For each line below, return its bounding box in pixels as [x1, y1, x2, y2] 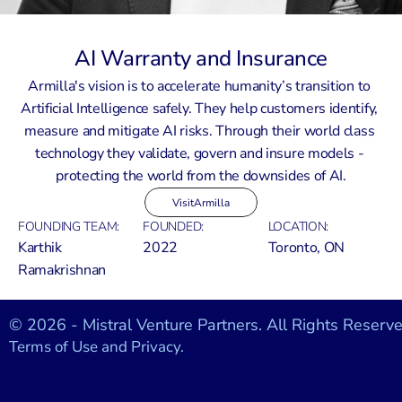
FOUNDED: [143, 218, 205, 235]
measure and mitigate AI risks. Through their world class [24, 121, 375, 141]
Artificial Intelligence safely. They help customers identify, [21, 99, 378, 118]
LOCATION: [267, 218, 329, 235]
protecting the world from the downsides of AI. [56, 166, 346, 186]
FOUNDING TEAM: [18, 218, 120, 235]
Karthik [18, 238, 62, 258]
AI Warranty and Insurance [74, 44, 328, 73]
